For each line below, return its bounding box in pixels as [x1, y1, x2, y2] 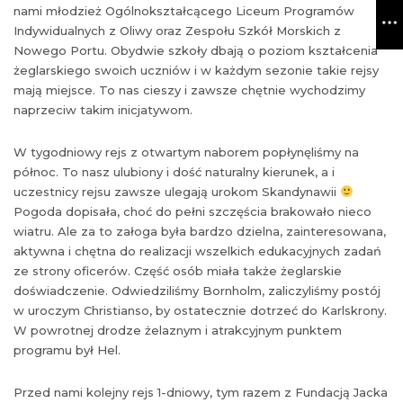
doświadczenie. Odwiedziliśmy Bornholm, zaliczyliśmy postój [13, 282, 381, 298]
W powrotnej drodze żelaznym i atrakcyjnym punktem [13, 322, 342, 337]
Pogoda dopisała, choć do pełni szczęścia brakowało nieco [13, 203, 372, 219]
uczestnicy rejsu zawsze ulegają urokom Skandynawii [13, 184, 340, 199]
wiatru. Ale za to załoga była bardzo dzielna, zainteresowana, [13, 223, 386, 238]
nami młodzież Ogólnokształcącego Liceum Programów [13, 3, 354, 18]
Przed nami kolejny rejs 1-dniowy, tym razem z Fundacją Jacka [13, 384, 388, 399]
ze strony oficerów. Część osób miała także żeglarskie [13, 263, 342, 278]
